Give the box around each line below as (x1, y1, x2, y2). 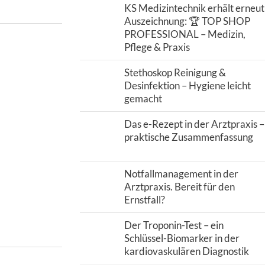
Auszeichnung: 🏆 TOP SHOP (124, 15, 250, 27)
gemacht (124, 92, 162, 105)
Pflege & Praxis (124, 41, 190, 53)
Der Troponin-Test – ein (124, 219, 224, 231)
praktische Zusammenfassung (124, 131, 253, 143)
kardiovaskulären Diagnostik (124, 245, 249, 257)
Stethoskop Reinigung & (124, 66, 226, 79)
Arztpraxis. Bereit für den (124, 180, 235, 193)
